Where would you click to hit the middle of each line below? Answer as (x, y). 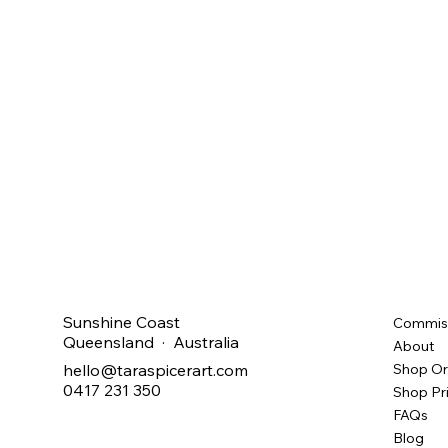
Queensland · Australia (151, 342)
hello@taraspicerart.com (156, 369)
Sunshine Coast (122, 322)
